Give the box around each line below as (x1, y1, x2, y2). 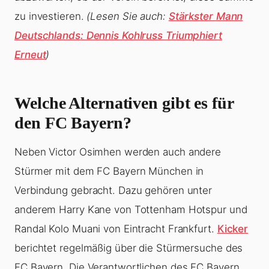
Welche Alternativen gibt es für (14, 94, 234, 113)
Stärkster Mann (168, 10, 243, 23)
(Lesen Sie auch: (86, 10, 169, 23)
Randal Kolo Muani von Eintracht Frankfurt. (14, 223, 217, 235)
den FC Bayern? (14, 113, 131, 133)
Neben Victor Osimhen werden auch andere (14, 146, 222, 159)
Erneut (14, 49, 46, 61)
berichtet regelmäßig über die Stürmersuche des (14, 242, 243, 255)
